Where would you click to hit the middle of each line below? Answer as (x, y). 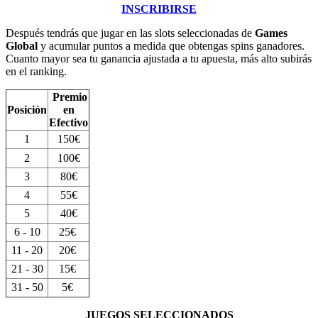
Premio (68, 97)
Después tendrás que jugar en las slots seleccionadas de (130, 33)
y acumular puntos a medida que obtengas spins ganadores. (172, 45)
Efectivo (68, 122)
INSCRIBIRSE (159, 9)
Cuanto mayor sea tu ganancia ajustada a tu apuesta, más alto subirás (159, 58)
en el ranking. (36, 71)
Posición (27, 109)
